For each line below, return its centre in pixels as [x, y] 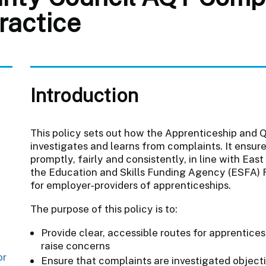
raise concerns [75, 246]
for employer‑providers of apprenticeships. [130, 185]
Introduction [84, 95]
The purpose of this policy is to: [104, 209]
